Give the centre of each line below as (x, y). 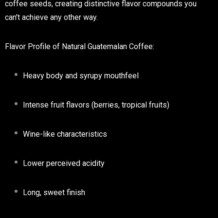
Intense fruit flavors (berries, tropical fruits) (96, 105)
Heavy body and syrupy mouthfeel (81, 75)
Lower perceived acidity (64, 163)
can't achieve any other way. (51, 17)
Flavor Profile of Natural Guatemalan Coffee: (80, 46)
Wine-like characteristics (65, 134)
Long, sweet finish (54, 192)
